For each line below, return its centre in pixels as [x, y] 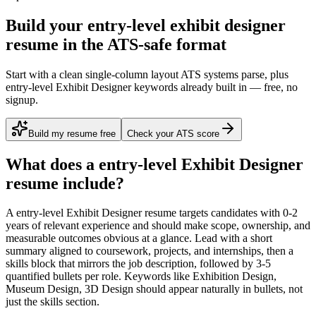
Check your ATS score [173, 133]
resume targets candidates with [212, 213]
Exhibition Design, [235, 276]
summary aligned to [51, 251]
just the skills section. [53, 302]
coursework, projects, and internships [178, 251]
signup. [22, 99]
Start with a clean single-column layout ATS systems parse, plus [147, 74]
